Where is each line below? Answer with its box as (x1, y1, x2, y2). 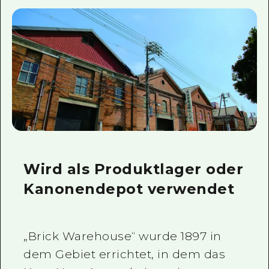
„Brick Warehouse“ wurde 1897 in (23, 229, 222, 244)
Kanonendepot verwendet (23, 180, 235, 198)
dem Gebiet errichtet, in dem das (23, 247, 226, 262)
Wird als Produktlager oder (23, 160, 244, 178)
